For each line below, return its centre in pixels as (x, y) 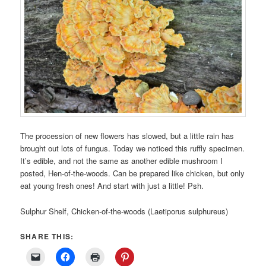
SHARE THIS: (47, 236)
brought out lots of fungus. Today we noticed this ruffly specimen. (133, 148)
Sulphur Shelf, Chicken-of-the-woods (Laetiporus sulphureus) (124, 211)
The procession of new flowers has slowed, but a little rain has (127, 136)
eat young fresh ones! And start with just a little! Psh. (112, 186)
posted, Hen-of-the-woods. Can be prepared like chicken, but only (133, 173)
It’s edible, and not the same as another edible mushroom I (122, 161)
